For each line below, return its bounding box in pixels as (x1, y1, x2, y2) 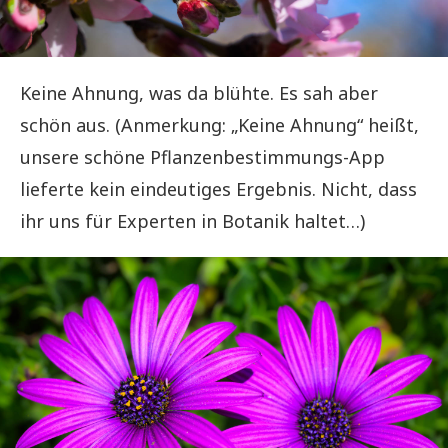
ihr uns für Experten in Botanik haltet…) (20, 208, 365, 233)
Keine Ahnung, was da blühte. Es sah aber (20, 80, 378, 105)
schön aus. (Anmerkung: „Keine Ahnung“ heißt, (20, 112, 419, 137)
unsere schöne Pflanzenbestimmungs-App (20, 144, 385, 169)
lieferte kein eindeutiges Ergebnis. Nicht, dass (20, 176, 417, 201)
